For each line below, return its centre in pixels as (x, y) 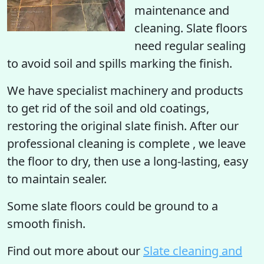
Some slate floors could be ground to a (113, 206)
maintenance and (182, 10)
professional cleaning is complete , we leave (126, 143)
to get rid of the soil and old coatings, (108, 108)
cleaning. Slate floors (191, 28)
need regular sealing (190, 46)
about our (113, 251)
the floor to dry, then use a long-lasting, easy (128, 161)
